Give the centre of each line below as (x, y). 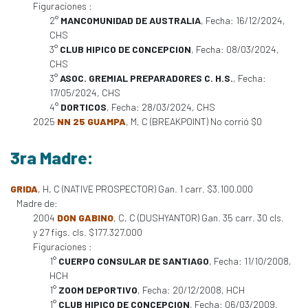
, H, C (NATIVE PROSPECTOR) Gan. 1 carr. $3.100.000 (145, 189)
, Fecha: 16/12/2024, (243, 20)
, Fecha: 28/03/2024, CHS (161, 107)
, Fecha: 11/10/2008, (250, 261)
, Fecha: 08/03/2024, (235, 49)
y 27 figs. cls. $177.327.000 (88, 232)
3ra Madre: (52, 157)
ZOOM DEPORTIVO (98, 290)
